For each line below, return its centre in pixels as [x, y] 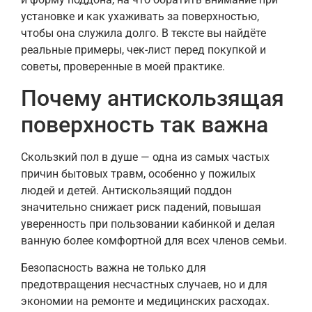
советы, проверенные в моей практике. [123, 66]
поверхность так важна [145, 125]
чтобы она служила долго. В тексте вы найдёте [143, 33]
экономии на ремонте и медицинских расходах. [145, 301]
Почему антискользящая [153, 99]
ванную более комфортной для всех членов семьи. [154, 241]
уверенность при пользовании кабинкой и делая [148, 224]
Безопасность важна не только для [114, 267]
